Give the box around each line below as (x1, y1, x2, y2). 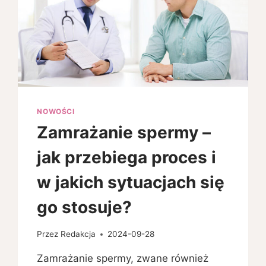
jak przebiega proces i (37, 147, 217, 168)
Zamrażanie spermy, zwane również (37, 252, 209, 265)
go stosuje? (37, 197, 132, 218)
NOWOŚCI (37, 106, 75, 116)
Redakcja (60, 229, 96, 239)
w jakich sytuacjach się (37, 172, 225, 193)
